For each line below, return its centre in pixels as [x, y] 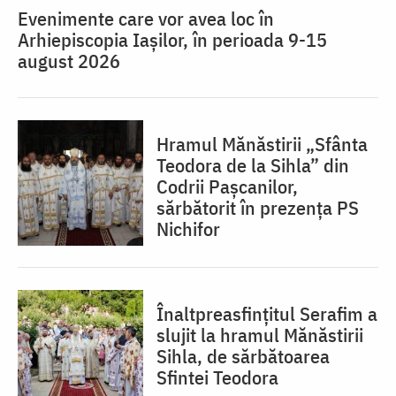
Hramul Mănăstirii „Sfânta [262, 144]
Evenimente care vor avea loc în [146, 19]
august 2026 [69, 61]
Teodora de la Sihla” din [253, 165]
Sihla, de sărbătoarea [243, 356]
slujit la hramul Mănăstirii [260, 335]
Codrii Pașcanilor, [227, 187]
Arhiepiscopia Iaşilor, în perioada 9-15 [172, 40]
